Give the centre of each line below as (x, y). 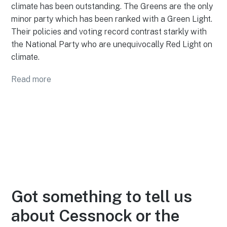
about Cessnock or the (96, 216)
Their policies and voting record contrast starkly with (109, 32)
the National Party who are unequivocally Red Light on (112, 45)
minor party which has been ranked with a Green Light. (112, 19)
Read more (31, 80)
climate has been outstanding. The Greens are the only (112, 7)
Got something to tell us (102, 197)
